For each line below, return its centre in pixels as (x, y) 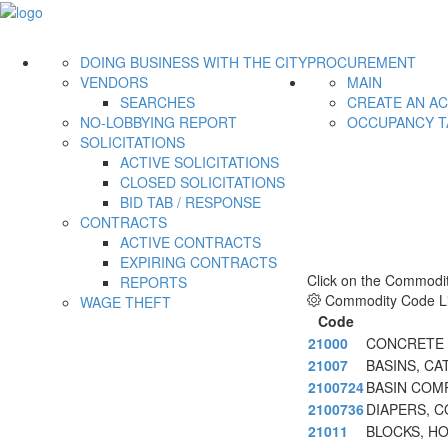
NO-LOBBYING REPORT (158, 122)
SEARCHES (157, 102)
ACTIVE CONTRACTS (190, 242)
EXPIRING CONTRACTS (198, 262)
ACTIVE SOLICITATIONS (199, 162)
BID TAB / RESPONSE (190, 202)
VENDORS (114, 82)
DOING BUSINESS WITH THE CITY (193, 62)
